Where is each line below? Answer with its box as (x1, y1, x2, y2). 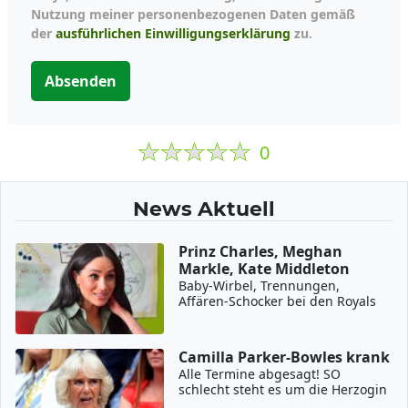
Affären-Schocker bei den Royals (178, 292, 377, 310)
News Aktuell (133, 197, 275, 220)
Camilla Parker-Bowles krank (178, 347, 391, 367)
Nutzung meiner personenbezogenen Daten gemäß (31, 5, 355, 23)
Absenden (45, 71, 117, 91)
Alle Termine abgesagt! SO (178, 365, 342, 382)
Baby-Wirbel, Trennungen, (178, 277, 341, 294)
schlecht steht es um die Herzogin (178, 381, 388, 398)
